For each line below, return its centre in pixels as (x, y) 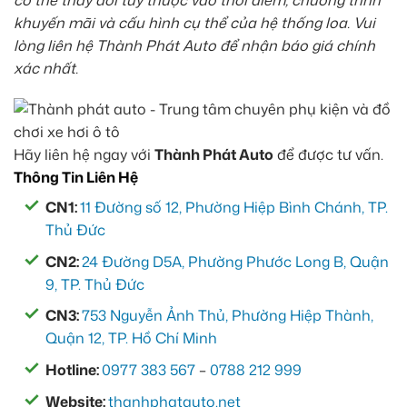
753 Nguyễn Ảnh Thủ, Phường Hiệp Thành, (228, 316)
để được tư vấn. (328, 155)
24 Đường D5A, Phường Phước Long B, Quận (235, 261)
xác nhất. (46, 68)
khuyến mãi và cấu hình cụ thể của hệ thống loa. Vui (194, 22)
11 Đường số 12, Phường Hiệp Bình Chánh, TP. (234, 208)
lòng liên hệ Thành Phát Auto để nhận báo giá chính (194, 45)
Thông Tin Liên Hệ (76, 178)
